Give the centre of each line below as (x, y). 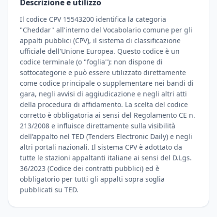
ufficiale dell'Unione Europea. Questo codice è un (100, 51)
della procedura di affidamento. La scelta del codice (104, 104)
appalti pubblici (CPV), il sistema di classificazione (100, 40)
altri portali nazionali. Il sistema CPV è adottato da (101, 147)
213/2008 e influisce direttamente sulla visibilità (98, 126)
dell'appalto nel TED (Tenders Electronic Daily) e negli (106, 136)
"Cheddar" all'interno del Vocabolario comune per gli (106, 30)
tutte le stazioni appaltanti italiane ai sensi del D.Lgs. (106, 158)
